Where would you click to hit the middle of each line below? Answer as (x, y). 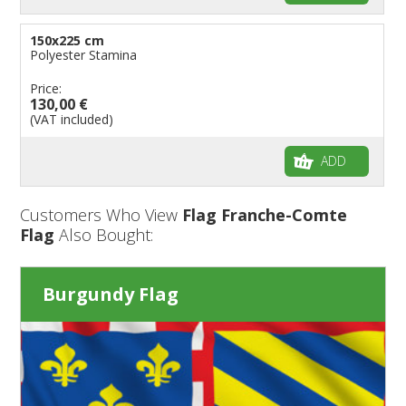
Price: (46, 88)
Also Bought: (104, 234)
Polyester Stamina (84, 54)
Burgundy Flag (111, 294)
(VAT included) (72, 119)
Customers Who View (101, 214)
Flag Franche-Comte (265, 214)
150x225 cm (68, 40)
